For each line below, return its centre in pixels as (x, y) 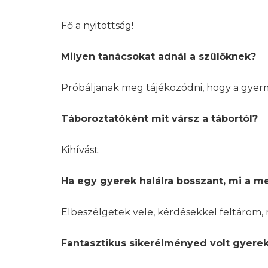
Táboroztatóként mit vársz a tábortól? (159, 119)
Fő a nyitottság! (97, 25)
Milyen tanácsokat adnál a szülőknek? (159, 57)
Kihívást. (80, 150)
